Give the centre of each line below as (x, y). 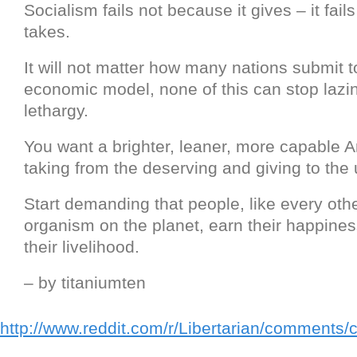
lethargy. (56, 111)
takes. (47, 32)
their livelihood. (82, 247)
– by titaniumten (85, 283)
